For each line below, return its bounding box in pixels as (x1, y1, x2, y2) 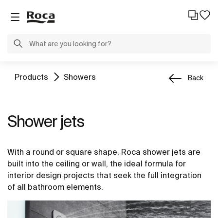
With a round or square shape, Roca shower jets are (7, 147, 200, 156)
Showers (64, 73, 96, 81)
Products (15, 73, 48, 81)
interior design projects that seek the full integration (7, 171, 201, 180)
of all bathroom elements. (7, 182, 103, 191)
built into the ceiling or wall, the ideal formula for (7, 159, 186, 168)
